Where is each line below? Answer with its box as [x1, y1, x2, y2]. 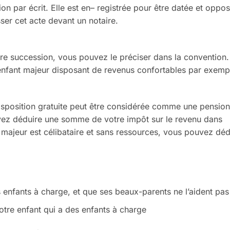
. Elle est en [46, 3, 90, 13]
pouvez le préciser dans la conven [79, 52, 212, 63]
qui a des [43, 204, 82, 215]
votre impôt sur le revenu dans [104, 113, 222, 124]
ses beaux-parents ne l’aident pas [99, 186, 229, 197]
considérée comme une [107, 101, 200, 111]
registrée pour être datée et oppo [97, 3, 226, 13]
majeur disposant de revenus [23, 65, 137, 75]
